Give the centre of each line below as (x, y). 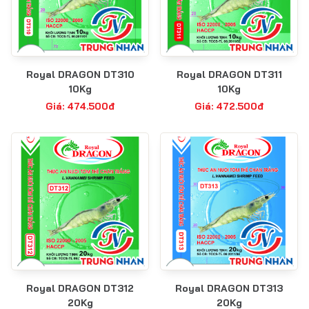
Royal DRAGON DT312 (80, 289)
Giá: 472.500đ (229, 107)
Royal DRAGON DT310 (80, 75)
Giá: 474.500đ (80, 107)
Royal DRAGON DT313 (229, 289)
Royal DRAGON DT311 (229, 75)
